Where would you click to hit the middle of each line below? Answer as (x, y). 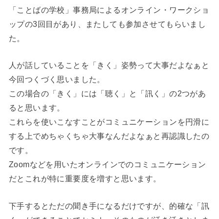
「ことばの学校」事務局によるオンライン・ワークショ (109, 10)
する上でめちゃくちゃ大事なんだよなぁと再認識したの (109, 136)
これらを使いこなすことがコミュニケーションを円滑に (109, 122)
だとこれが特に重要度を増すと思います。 (85, 179)
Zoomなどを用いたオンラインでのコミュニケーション (107, 164)
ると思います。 (37, 108)
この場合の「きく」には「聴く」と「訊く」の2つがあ (107, 94)
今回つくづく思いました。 (57, 79)
